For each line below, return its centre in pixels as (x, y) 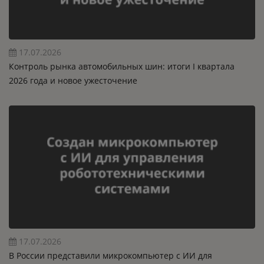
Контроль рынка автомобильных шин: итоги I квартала (121, 66)
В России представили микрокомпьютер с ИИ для (110, 255)
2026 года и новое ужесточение (73, 80)
